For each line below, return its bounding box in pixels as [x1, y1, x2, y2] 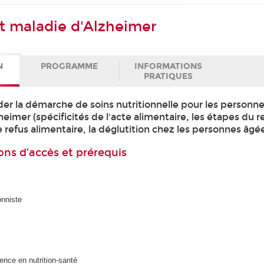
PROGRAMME [41, 61, 98, 71]
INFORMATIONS [134, 61, 203, 71]
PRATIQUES [144, 71, 193, 81]
